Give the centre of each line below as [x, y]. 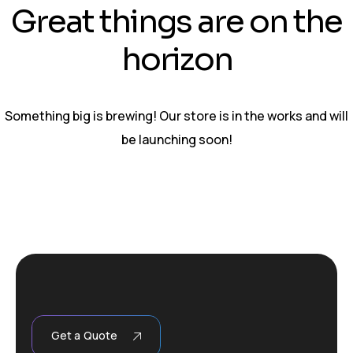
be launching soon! [176, 140]
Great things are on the [176, 22]
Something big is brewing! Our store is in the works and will [176, 116]
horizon [176, 59]
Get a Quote [85, 336]
